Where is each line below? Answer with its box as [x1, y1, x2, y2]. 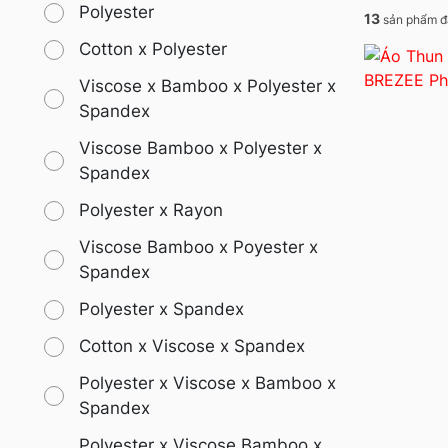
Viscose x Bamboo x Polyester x [79, 76, 336, 97]
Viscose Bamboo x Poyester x [79, 237, 318, 258]
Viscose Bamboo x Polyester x [79, 138, 322, 159]
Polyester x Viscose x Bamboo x [79, 373, 336, 394]
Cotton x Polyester [79, 39, 227, 60]
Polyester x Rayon [79, 200, 223, 221]
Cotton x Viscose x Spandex [79, 336, 305, 357]
